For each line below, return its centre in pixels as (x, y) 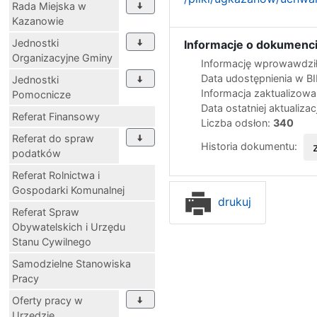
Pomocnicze (41, 94)
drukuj (233, 201)
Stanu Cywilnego (52, 241)
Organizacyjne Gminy (62, 57)
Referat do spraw (53, 138)
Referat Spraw (46, 212)
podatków (36, 153)
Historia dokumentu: (250, 146)
